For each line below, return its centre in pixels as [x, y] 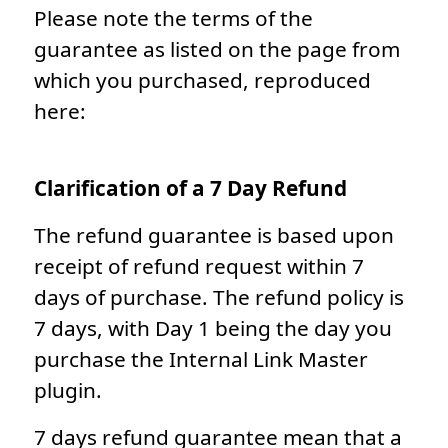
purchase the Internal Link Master [201, 358]
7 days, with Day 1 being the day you [213, 327]
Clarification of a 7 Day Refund [190, 187]
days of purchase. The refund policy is [219, 296]
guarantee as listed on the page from [217, 48]
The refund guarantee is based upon [214, 234]
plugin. [68, 389]
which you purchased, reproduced [202, 79]
